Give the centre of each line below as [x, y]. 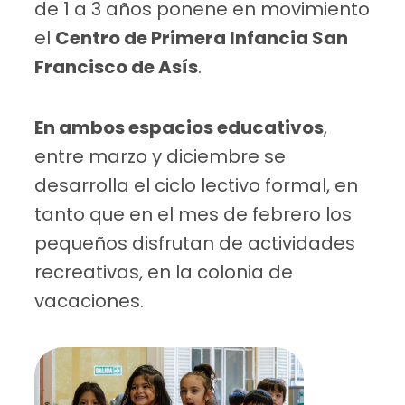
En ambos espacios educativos [179, 128]
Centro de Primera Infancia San [202, 38]
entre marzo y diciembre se [160, 157]
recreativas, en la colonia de [164, 273]
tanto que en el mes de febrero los [193, 215]
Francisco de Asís [117, 67]
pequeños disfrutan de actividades [195, 244]
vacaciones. [89, 301]
